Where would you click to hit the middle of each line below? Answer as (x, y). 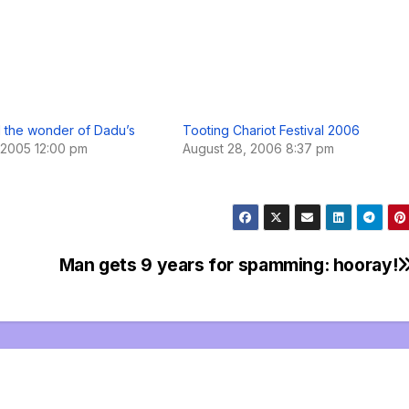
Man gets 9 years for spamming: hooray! (228, 265)
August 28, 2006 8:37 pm (258, 149)
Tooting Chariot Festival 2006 (271, 131)
